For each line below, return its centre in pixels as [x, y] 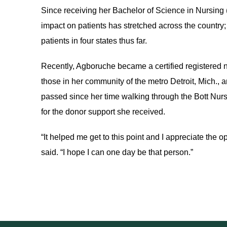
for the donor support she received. [103, 112]
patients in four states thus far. [94, 41]
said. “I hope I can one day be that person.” [117, 152]
